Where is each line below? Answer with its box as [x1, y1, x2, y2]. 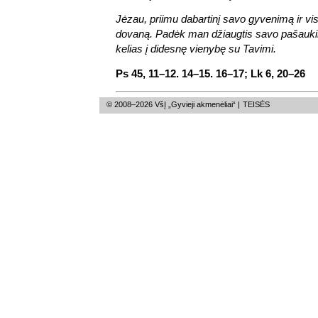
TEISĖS [243, 99, 270, 109]
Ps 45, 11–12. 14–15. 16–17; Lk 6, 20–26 [116, 67, 305, 79]
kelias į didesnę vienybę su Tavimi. [116, 42, 276, 55]
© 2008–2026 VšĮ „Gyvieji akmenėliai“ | [106, 99, 242, 109]
